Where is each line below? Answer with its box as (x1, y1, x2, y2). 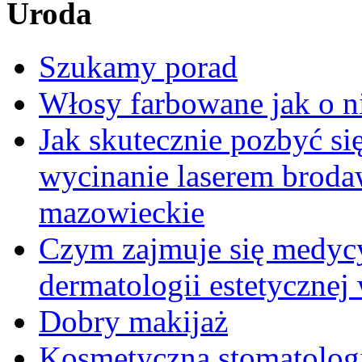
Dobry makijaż (39, 303, 228, 339)
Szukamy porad (39, 48, 238, 84)
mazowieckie (39, 194, 204, 229)
